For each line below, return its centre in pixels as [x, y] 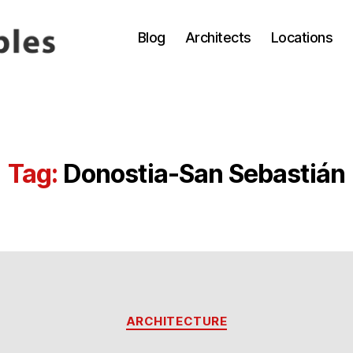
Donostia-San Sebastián [204, 174]
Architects [218, 37]
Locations [302, 37]
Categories [211, 314]
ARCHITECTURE [176, 321]
